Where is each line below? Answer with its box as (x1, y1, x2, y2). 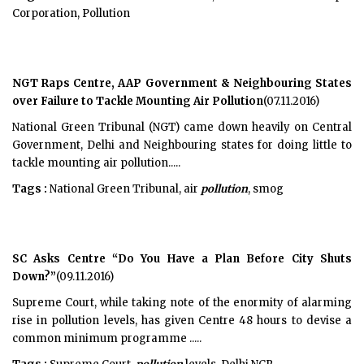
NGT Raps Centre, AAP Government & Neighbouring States (12, 76, 352, 90)
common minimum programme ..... (12, 331, 201, 345)
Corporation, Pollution (12, 6, 130, 20)
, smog (248, 182, 284, 196)
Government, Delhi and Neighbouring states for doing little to (12, 138, 352, 152)
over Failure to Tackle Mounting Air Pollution (12, 94, 263, 108)
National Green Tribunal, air (47, 182, 201, 196)
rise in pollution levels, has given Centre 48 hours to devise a (12, 314, 352, 327)
